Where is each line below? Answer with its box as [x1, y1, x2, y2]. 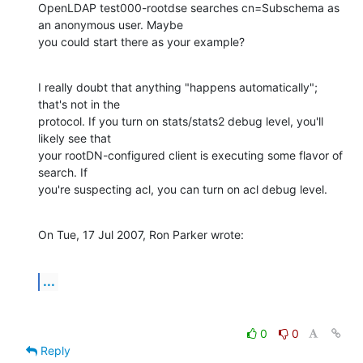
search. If [38, 164, 91, 179]
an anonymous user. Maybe [38, 17, 186, 32]
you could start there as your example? [38, 34, 245, 49]
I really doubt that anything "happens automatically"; [38, 79, 318, 94]
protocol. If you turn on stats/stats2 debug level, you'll [38, 113, 323, 128]
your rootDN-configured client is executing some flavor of [38, 147, 343, 162]
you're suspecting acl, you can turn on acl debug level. [38, 181, 327, 196]
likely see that [38, 130, 114, 145]
